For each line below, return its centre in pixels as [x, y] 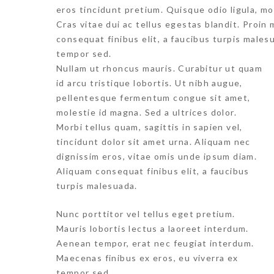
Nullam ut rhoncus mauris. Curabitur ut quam [160, 68]
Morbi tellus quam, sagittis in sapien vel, [150, 127]
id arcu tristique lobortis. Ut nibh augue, [150, 83]
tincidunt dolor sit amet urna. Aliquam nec [154, 142]
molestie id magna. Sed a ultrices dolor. [146, 112]
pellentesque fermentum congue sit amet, [154, 98]
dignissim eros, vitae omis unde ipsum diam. [157, 156]
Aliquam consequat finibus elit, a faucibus [153, 171]
